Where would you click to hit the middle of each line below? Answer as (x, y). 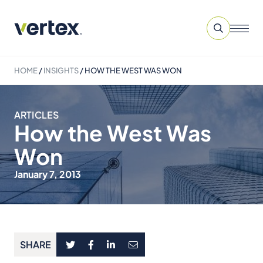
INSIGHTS (61, 70)
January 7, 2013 (48, 174)
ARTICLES (37, 115)
